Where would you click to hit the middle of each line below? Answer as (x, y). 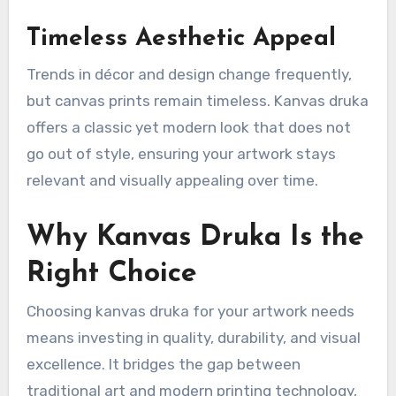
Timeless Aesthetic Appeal (181, 39)
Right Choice (111, 274)
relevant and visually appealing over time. (172, 180)
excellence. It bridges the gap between (163, 364)
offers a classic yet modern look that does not (188, 127)
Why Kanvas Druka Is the (195, 237)
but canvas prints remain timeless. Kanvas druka (197, 100)
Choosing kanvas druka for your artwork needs (190, 311)
